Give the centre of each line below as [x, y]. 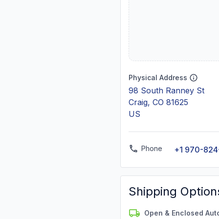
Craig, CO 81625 [158, 102]
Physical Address [158, 77]
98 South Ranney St [166, 90]
